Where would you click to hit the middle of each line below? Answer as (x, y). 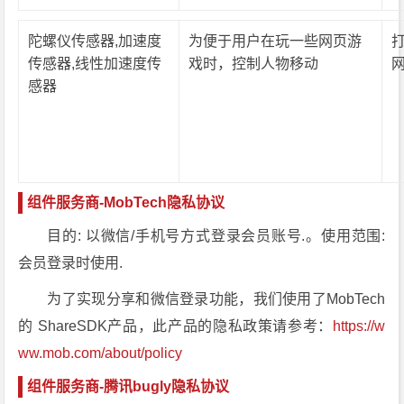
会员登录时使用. (71, 263)
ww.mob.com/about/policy (101, 353)
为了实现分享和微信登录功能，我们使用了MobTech (216, 299)
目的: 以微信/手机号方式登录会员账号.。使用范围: (216, 236)
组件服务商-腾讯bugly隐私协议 (129, 386)
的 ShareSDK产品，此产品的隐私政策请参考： (176, 326)
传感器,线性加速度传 (95, 64)
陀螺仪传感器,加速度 (95, 41)
